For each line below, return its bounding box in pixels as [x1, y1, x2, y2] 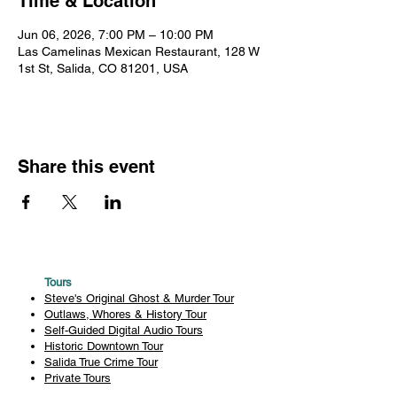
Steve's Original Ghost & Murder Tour [44, 292, 234, 305]
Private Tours [44, 371, 111, 385]
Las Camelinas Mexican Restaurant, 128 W [18, 44, 260, 58]
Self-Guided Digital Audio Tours [44, 323, 203, 337]
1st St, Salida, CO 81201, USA [18, 61, 188, 75]
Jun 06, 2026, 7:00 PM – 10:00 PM [18, 27, 214, 42]
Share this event [18, 156, 155, 177]
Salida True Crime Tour [44, 355, 158, 369]
